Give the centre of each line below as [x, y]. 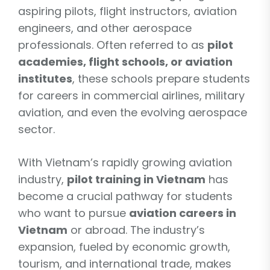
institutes [45, 78]
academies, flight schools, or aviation [125, 61]
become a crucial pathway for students [125, 196]
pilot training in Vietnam [136, 179]
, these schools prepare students [161, 78]
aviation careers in [183, 213]
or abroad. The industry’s [136, 230]
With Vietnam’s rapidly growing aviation [125, 162]
